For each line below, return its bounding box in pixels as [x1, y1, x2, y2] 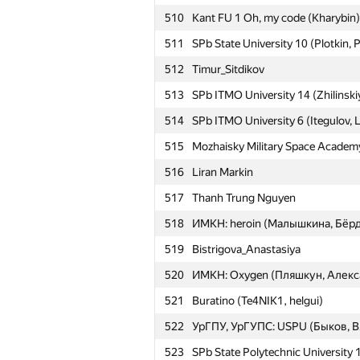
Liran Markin [192, 166, 253, 178]
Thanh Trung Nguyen [192, 191, 296, 204]
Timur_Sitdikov [192, 63, 264, 76]
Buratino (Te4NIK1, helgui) [192, 294, 323, 307]
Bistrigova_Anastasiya [192, 243, 301, 256]
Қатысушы [192, 329, 247, 342]
